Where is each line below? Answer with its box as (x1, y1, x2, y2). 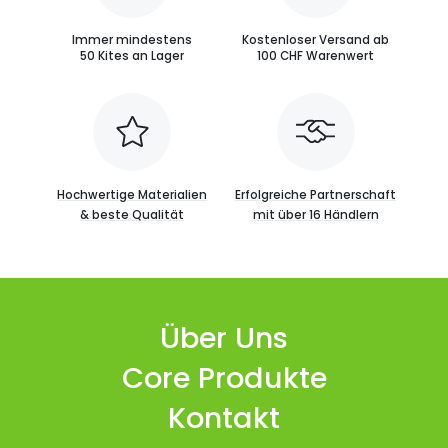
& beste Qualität (80, 206, 185, 223)
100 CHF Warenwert (257, 47, 375, 64)
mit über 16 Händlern (252, 206, 379, 223)
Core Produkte (121, 358, 327, 399)
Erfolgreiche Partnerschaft (235, 186, 397, 203)
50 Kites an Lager (80, 47, 185, 64)
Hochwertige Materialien (57, 186, 208, 203)
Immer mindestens (72, 31, 193, 48)
